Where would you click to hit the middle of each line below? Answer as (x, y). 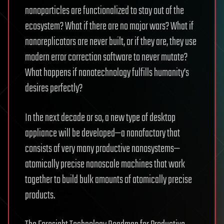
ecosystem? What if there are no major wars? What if (109, 26)
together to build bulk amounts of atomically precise (108, 180)
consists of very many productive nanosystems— (102, 149)
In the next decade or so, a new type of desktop (100, 118)
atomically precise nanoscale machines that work (105, 164)
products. (40, 195)
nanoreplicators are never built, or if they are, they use (111, 42)
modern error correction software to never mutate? (106, 57)
